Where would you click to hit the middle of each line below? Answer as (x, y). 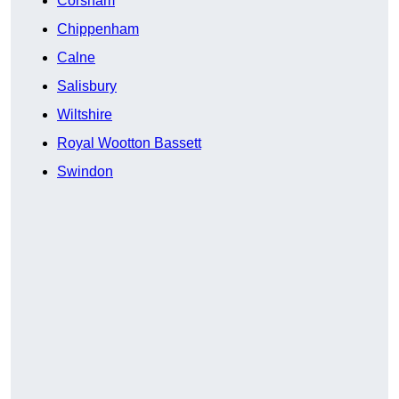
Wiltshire (85, 115)
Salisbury (87, 86)
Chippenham (98, 29)
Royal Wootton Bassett (129, 143)
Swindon (85, 172)
